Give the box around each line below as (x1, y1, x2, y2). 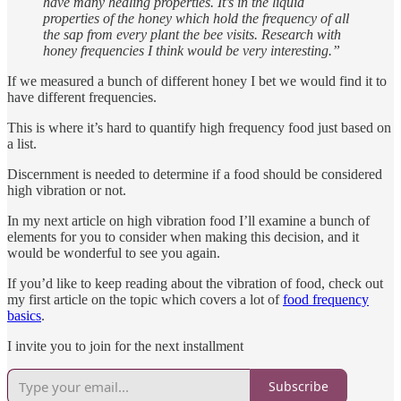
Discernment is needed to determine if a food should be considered (7, 166, 382, 182)
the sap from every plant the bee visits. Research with (43, 26, 341, 42)
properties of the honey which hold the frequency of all (43, 10, 349, 26)
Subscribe (269, 378, 328, 396)
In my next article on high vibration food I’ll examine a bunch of (7, 212, 370, 228)
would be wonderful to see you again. (7, 244, 220, 260)
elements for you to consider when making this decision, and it (7, 228, 359, 244)
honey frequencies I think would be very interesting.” (43, 42, 340, 58)
